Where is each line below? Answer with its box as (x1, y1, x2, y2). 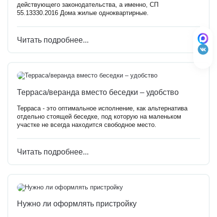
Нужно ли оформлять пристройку (17, 199, 137, 208)
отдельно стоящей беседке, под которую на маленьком (17, 113, 181, 121)
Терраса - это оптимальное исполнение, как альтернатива (17, 105, 187, 112)
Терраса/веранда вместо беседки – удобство (17, 87, 179, 96)
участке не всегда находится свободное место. (17, 122, 156, 129)
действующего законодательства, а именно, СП (17, 1, 158, 9)
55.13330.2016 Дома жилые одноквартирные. (17, 10, 149, 17)
